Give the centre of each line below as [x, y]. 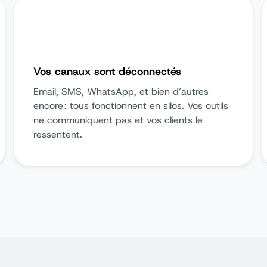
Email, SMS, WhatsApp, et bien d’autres [121, 91]
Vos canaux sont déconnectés [107, 72]
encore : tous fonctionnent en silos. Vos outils [131, 106]
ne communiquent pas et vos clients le [118, 120]
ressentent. [58, 134]
